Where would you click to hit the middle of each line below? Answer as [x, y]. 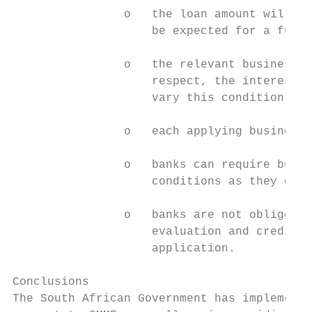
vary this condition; [152, 98]
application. [124, 249]
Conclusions [51, 282]
